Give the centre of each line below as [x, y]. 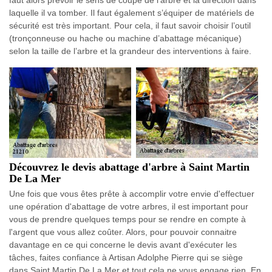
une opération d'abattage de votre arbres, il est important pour [129, 206]
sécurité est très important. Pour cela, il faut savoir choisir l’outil [130, 25]
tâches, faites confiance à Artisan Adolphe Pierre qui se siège [126, 257]
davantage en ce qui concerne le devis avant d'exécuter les [123, 244]
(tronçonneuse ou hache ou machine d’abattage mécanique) [125, 38]
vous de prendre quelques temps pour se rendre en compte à [127, 219]
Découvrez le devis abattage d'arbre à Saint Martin [129, 167]
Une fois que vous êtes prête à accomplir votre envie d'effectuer [132, 193]
